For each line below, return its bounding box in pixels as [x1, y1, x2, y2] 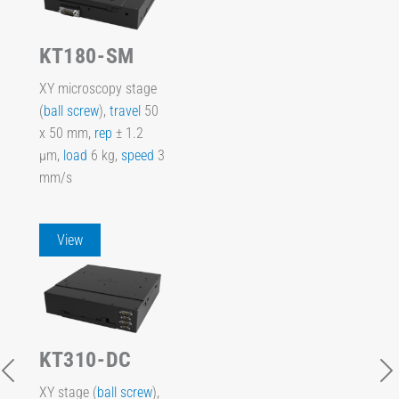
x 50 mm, [39, 124, 94, 142]
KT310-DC [39, 347, 132, 373]
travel [110, 102, 141, 119]
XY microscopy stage [39, 79, 157, 97]
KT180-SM [39, 44, 134, 69]
